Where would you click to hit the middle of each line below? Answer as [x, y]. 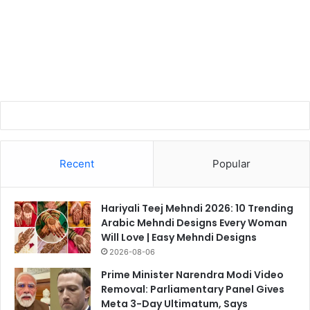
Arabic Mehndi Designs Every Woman [194, 222]
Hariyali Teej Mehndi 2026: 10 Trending [197, 208]
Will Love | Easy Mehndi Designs [179, 237]
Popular [231, 163]
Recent [77, 163]
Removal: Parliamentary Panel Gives [193, 289]
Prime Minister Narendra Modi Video [192, 274]
